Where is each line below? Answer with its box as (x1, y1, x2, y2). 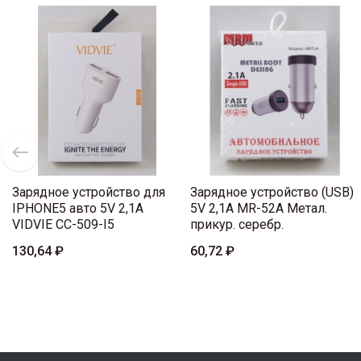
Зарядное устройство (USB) (190, 184, 354, 200)
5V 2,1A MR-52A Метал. (190, 200, 327, 216)
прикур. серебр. (190, 216, 284, 232)
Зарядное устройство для (12, 184, 165, 200)
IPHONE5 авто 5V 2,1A (12, 200, 143, 216)
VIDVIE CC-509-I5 (12, 216, 114, 232)
